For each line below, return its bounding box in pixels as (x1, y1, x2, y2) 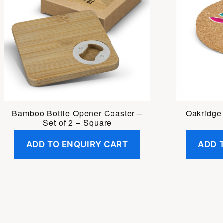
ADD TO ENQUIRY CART (26, 139, 128, 149)
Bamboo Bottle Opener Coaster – (12, 108, 143, 119)
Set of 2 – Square (43, 117, 112, 129)
